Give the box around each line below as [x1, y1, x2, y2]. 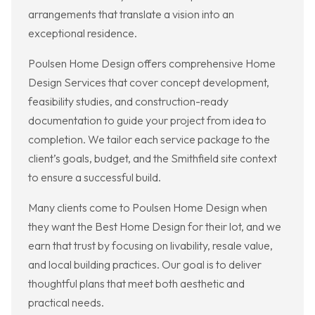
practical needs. [28, 295, 104, 310]
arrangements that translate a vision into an [28, 7, 234, 22]
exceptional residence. [28, 26, 137, 41]
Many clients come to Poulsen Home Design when [28, 200, 267, 215]
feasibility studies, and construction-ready [28, 94, 229, 109]
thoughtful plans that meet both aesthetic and [28, 276, 245, 291]
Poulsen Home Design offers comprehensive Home [28, 56, 276, 71]
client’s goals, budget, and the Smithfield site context [28, 151, 277, 166]
